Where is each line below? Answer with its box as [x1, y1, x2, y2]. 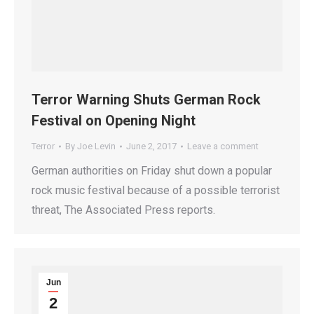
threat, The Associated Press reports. [32, 203, 215, 217]
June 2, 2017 [126, 141, 177, 152]
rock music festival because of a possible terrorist [32, 184, 280, 198]
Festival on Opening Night [32, 112, 196, 130]
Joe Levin [77, 141, 116, 152]
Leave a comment [187, 141, 259, 152]
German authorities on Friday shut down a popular [32, 164, 272, 178]
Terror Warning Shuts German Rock [32, 91, 261, 109]
